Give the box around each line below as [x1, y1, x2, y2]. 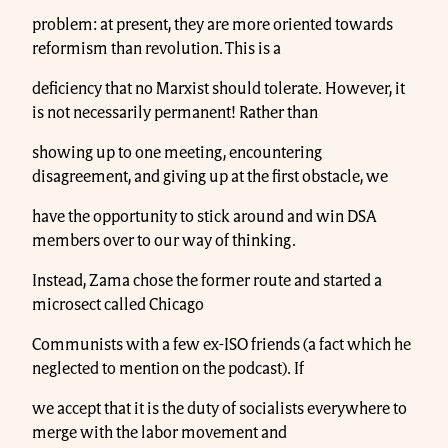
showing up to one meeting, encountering [32, 144, 322, 161]
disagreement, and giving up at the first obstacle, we [32, 168, 388, 185]
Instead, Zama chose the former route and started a [32, 272, 382, 289]
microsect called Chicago [32, 296, 204, 313]
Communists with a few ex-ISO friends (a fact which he [32, 336, 411, 353]
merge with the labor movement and [32, 424, 287, 441]
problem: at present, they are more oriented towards [32, 16, 393, 33]
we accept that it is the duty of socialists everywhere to [32, 400, 407, 417]
